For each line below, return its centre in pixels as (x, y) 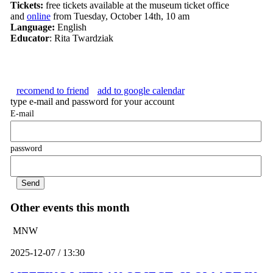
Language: (32, 27)
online (38, 16)
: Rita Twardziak (81, 38)
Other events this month (70, 207)
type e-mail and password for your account (92, 102)
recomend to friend (52, 91)
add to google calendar (141, 91)
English (70, 27)
